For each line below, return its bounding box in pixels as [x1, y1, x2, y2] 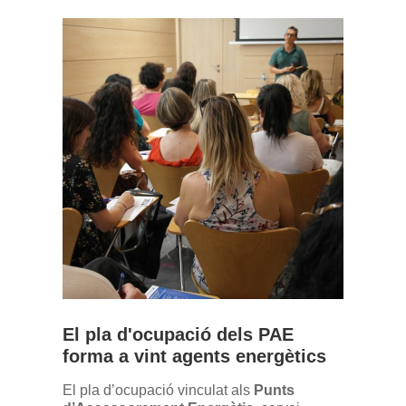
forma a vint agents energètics [63, 345, 326, 366]
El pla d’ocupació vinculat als [63, 382, 254, 399]
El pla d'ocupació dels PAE [63, 324, 294, 344]
